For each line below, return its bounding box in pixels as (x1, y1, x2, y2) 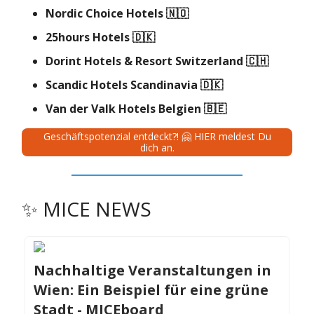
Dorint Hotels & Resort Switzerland (46, 53, 246, 69)
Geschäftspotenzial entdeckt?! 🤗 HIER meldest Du (43, 130, 271, 144)
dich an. (139, 141, 175, 155)
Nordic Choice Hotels (46, 6, 166, 22)
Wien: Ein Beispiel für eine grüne (34, 280, 268, 300)
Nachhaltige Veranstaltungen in (34, 261, 271, 280)
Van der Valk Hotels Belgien (46, 101, 204, 117)
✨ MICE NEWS (22, 196, 151, 223)
